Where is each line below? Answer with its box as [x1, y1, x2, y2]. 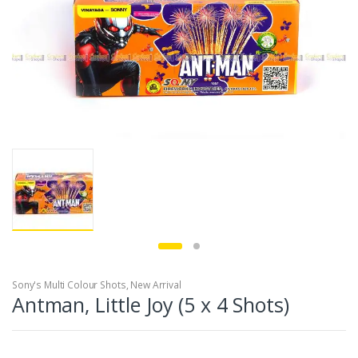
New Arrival [130, 278, 181, 292]
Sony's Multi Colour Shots [12, 278, 126, 292]
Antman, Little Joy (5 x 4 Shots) [12, 291, 289, 319]
